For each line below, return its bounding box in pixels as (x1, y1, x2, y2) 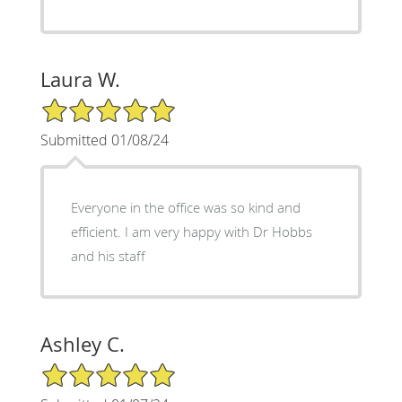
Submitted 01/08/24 (39, 129, 169, 150)
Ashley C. (39, 330, 125, 357)
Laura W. (39, 66, 120, 92)
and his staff (70, 246, 145, 265)
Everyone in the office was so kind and (70, 197, 301, 216)
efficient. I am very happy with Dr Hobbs (70, 222, 312, 240)
